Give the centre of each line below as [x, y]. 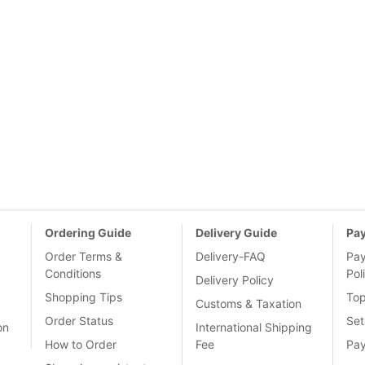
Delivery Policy [235, 280]
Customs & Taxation [248, 304]
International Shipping [254, 328]
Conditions [73, 274]
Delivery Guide [236, 233]
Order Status [79, 321]
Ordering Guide [88, 233]
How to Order [81, 345]
